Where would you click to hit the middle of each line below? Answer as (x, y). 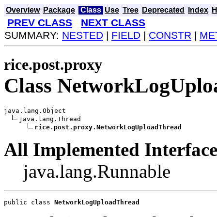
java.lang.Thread (50, 119)
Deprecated (163, 10)
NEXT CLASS (113, 23)
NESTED (83, 35)
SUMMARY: (33, 35)
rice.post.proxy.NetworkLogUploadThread (108, 127)
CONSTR (170, 35)
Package (59, 10)
